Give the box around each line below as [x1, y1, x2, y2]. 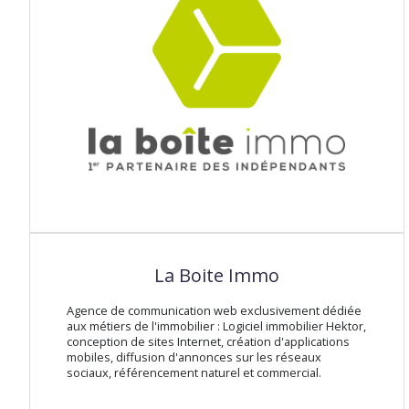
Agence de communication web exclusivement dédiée [67, 302, 362, 320]
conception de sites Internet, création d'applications [67, 333, 350, 351]
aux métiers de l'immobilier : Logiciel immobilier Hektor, [67, 318, 366, 335]
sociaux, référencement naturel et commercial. [67, 364, 321, 382]
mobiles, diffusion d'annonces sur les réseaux [67, 349, 321, 366]
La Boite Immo [153, 263, 279, 288]
